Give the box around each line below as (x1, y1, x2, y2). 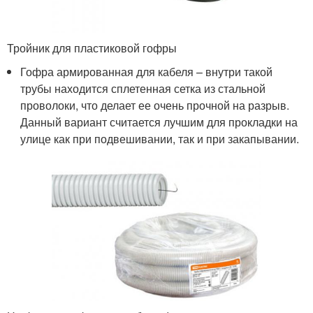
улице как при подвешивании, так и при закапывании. (20, 131, 300, 147)
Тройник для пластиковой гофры (7, 40, 177, 57)
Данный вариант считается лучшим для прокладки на (20, 114, 298, 131)
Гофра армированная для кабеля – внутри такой (20, 64, 273, 80)
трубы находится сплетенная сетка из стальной (20, 80, 266, 97)
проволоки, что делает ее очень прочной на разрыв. (20, 97, 290, 114)
